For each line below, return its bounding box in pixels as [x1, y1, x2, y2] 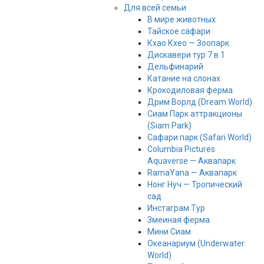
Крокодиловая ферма [147, 85, 233, 95]
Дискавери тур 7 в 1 [147, 50, 225, 60]
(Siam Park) [147, 121, 192, 131]
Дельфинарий [147, 62, 203, 72]
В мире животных [147, 15, 216, 25]
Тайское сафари [147, 27, 210, 37]
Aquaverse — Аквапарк [147, 156, 236, 166]
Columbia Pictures [147, 144, 215, 154]
